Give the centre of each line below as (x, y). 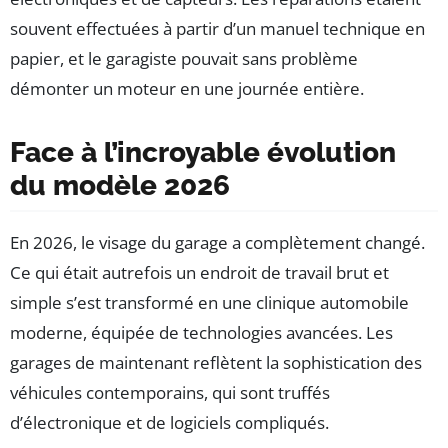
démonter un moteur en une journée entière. (187, 89)
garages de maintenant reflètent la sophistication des (216, 363)
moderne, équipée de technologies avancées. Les (201, 333)
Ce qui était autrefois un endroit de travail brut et (199, 273)
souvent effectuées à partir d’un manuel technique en (217, 29)
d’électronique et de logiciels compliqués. (169, 423)
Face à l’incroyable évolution (203, 153)
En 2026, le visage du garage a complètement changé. (217, 243)
